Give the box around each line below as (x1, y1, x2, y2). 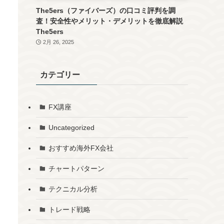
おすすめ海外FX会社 (48, 143, 113, 152)
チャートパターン (48, 164, 104, 172)
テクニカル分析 (48, 184, 97, 193)
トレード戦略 (48, 205, 90, 213)
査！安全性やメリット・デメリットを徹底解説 (36, 17, 183, 25)
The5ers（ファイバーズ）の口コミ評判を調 (36, 6, 175, 14)
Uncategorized (48, 123, 94, 131)
